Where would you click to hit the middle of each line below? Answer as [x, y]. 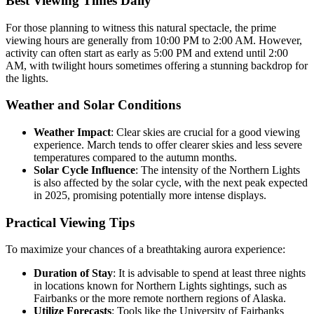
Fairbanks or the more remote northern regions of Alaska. [160, 299]
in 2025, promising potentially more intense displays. [150, 195]
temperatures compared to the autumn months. [135, 157]
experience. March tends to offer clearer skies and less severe [168, 144]
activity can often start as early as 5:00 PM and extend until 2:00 [147, 53]
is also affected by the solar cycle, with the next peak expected [171, 182]
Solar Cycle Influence [84, 170]
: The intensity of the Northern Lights [218, 170]
